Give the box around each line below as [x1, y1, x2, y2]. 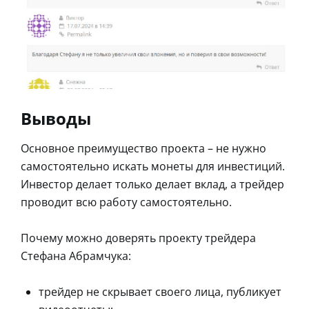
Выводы [21, 107, 91, 130]
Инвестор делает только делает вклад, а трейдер [21, 177, 284, 192]
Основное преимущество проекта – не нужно [21, 141, 266, 157]
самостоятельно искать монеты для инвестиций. [21, 159, 285, 175]
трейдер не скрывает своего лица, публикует [39, 284, 281, 300]
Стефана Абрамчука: [21, 248, 131, 264]
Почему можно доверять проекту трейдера [21, 230, 256, 246]
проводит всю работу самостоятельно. [21, 195, 232, 210]
